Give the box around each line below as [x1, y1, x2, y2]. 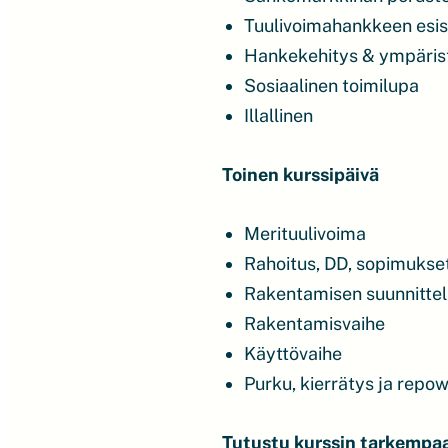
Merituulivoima [243, 223, 366, 244]
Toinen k [222, 164, 293, 185]
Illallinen [243, 105, 313, 126]
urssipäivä [293, 164, 379, 185]
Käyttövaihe [243, 343, 342, 364]
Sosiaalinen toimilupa [243, 75, 419, 96]
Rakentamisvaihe [243, 313, 385, 334]
